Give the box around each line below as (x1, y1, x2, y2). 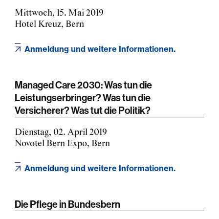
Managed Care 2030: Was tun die (15, 78, 152, 91)
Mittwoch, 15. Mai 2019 (15, 7, 104, 19)
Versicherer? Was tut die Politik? (15, 104, 151, 116)
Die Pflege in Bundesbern (15, 197, 120, 210)
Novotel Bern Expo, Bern (15, 138, 110, 149)
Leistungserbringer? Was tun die (15, 91, 151, 104)
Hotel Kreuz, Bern (15, 19, 84, 30)
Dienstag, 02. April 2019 (15, 127, 107, 138)
